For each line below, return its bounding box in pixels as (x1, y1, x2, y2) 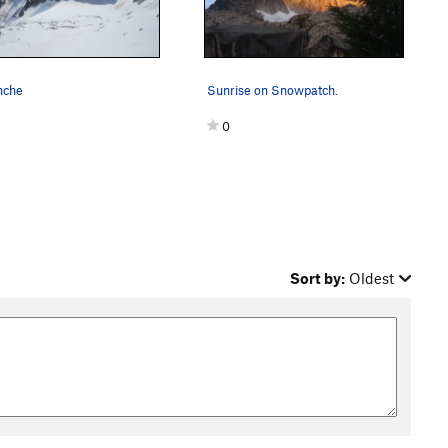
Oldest (349, 268, 395, 287)
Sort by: (290, 268, 346, 287)
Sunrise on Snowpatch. (207, 81, 339, 98)
